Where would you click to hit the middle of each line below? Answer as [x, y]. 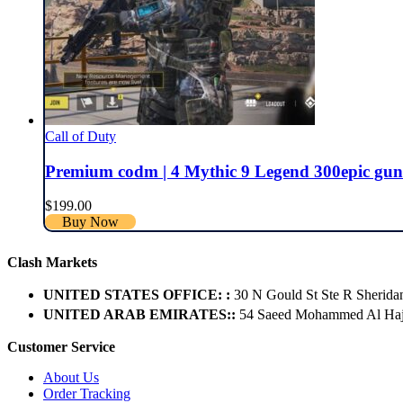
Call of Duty [81, 136]
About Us [71, 378]
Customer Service [61, 347]
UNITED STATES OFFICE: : [137, 295]
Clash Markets [52, 263]
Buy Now [91, 222]
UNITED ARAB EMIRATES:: [139, 315]
